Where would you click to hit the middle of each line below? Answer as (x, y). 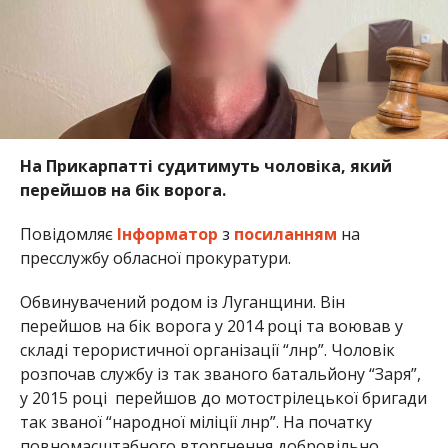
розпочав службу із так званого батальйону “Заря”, (220, 373)
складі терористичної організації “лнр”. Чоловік (207, 349)
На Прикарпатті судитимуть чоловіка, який (205, 165)
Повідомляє (68, 233)
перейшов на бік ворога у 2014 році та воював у (211, 325)
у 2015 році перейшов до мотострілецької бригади (223, 397)
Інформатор (167, 233)
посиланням (285, 233)
